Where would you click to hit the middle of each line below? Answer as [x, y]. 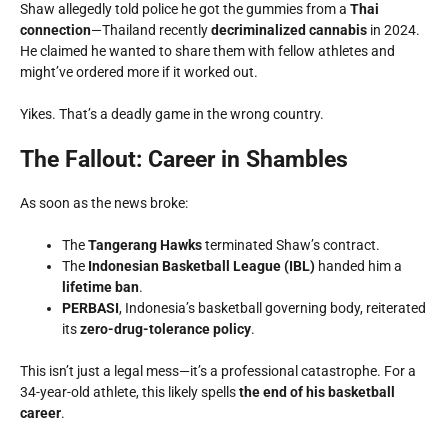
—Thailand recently [151, 30]
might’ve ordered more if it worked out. [139, 72]
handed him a [358, 266]
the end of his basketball [317, 392]
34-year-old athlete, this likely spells [129, 392]
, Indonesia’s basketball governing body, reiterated [272, 308]
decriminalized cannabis [289, 30]
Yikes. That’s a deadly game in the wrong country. [172, 114]
